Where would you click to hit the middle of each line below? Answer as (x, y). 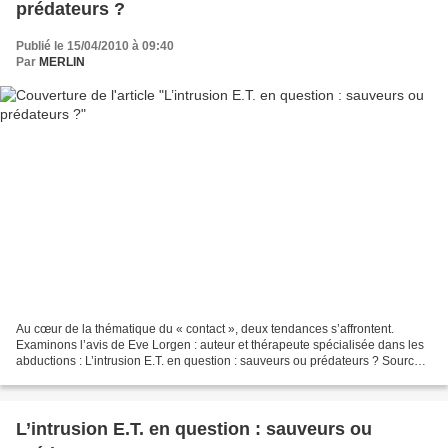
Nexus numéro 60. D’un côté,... (99, 377)
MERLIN (62, 61)
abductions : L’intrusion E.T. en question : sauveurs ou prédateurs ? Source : (221, 361)
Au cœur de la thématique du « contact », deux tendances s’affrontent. (205, 329)
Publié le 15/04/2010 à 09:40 (95, 45)
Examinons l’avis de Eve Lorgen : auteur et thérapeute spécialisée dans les (220, 345)
